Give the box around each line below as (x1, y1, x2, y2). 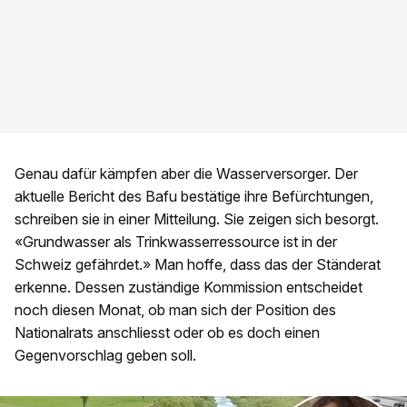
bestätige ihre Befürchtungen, (177, 187, 373, 206)
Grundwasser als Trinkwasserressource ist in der (23, 233, 337, 252)
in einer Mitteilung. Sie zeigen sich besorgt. (100, 210, 379, 229)
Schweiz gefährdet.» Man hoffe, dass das (15, 255, 292, 274)
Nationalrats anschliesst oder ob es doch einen (15, 323, 320, 342)
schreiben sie (15, 210, 100, 229)
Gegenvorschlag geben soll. (15, 346, 196, 365)
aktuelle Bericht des (15, 187, 145, 206)
